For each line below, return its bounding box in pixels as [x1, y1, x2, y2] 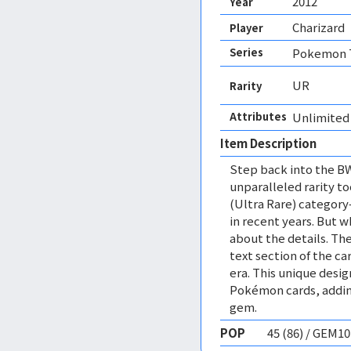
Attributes [230, 109, 287, 124]
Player [230, 20, 263, 35]
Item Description [220, 135, 317, 151]
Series [230, 45, 263, 60]
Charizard [292, 19, 345, 35]
